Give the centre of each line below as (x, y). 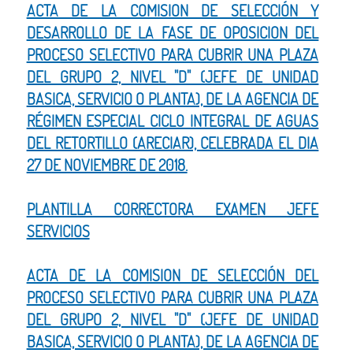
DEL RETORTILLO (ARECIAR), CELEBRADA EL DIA (173, 143)
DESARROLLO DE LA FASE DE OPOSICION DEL (173, 33)
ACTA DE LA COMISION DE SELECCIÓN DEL (173, 276)
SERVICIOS (58, 232)
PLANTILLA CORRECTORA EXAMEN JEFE (173, 210)
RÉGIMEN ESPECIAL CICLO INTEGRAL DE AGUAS (173, 121)
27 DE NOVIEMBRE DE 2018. (107, 165)
